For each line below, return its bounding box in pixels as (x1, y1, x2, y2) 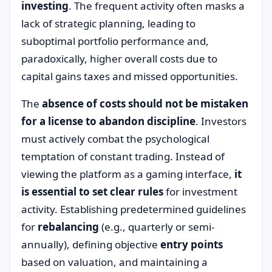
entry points (160, 237, 223, 251)
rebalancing (38, 220, 99, 234)
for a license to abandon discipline (21, 114, 195, 128)
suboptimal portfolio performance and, (21, 34, 209, 48)
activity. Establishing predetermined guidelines (21, 202, 246, 216)
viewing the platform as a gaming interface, (21, 167, 234, 181)
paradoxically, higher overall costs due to (21, 52, 217, 66)
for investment (163, 185, 237, 199)
